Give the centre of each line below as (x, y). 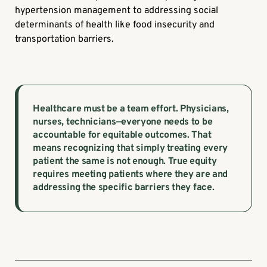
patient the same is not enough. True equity (125, 161)
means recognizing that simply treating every (131, 148)
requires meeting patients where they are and (131, 174)
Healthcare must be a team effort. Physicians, (131, 109)
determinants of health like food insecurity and (115, 25)
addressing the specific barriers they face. (124, 187)
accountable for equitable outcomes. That (122, 135)
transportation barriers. (65, 39)
